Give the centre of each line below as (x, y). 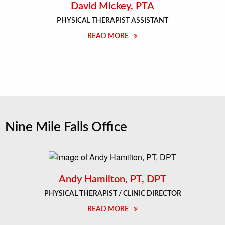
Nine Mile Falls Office (66, 127)
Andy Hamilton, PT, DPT (113, 180)
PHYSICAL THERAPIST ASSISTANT (113, 21)
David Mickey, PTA (113, 6)
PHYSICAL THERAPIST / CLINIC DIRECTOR (113, 194)
